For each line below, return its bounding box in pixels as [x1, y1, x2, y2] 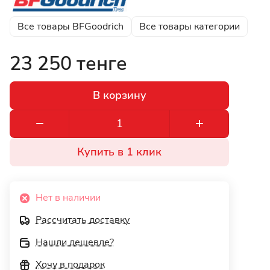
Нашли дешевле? [36, 235, 114, 249]
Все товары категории [139, 19, 240, 33]
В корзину [92, 88, 146, 103]
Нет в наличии [36, 190, 101, 204]
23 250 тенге [10, 50, 127, 77]
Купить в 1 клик [77, 145, 162, 160]
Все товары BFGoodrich [17, 19, 124, 33]
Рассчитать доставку [36, 213, 130, 227]
